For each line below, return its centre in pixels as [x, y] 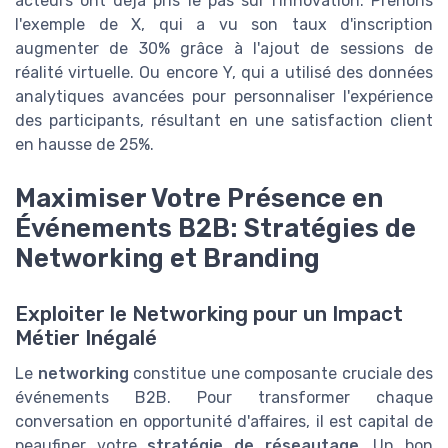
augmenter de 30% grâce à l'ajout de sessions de [224, 48]
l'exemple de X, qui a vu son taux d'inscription [224, 24]
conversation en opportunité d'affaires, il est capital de [224, 421]
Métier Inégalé [86, 337]
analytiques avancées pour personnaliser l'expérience [224, 96]
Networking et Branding [167, 257]
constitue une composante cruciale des [280, 373]
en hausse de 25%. [84, 144]
